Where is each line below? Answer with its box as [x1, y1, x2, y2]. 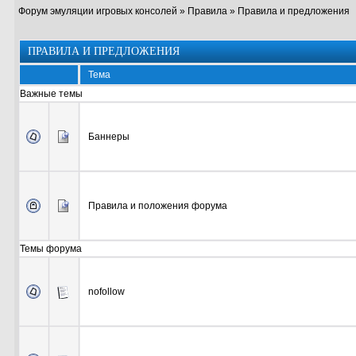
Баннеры [87, 131, 130, 143]
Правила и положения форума [87, 200, 227, 212]
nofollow [87, 286, 125, 298]
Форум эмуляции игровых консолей [17, 6, 177, 17]
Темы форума [19, 243, 82, 255]
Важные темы [19, 88, 83, 100]
